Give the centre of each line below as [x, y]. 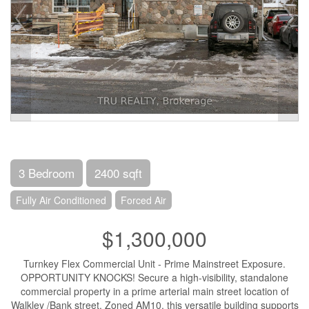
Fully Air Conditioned [61, 200]
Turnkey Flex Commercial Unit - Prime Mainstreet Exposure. [154, 263]
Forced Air [143, 200]
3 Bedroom [47, 173]
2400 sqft [118, 173]
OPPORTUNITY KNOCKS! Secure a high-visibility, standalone [154, 277]
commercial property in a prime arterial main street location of [154, 291]
